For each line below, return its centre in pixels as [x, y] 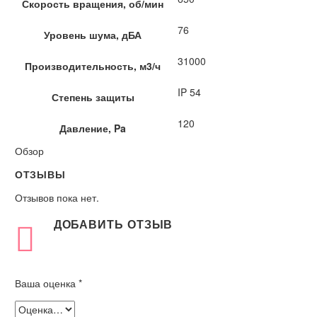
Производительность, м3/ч [93, 66]
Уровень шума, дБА [93, 35]
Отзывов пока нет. [57, 198]
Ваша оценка [47, 283]
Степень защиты [93, 97]
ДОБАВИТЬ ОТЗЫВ [113, 224]
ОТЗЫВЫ [40, 174]
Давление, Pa [93, 128]
